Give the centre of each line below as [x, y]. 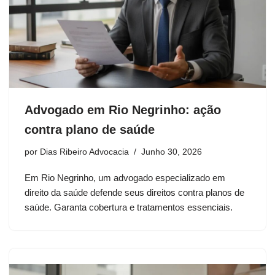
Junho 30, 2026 [172, 152]
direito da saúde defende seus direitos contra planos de [134, 192]
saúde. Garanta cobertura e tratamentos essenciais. [129, 207]
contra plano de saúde [90, 129]
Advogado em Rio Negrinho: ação [123, 110]
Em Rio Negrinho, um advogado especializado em [125, 177]
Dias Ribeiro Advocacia [84, 152]
